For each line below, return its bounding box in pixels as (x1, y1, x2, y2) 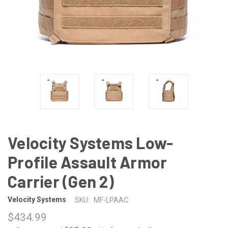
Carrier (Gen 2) (8, 171, 114, 191)
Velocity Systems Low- (8, 132, 174, 152)
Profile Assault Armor (8, 152, 167, 172)
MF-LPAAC (93, 195, 128, 204)
